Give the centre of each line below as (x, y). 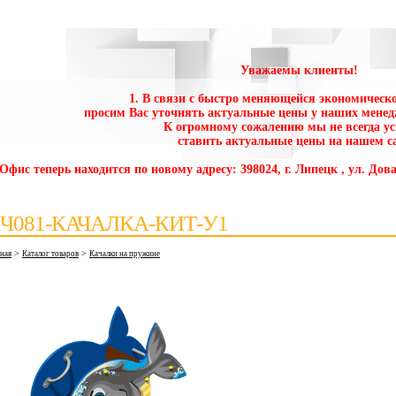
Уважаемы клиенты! (299, 70)
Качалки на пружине (125, 254)
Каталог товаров (50, 254)
